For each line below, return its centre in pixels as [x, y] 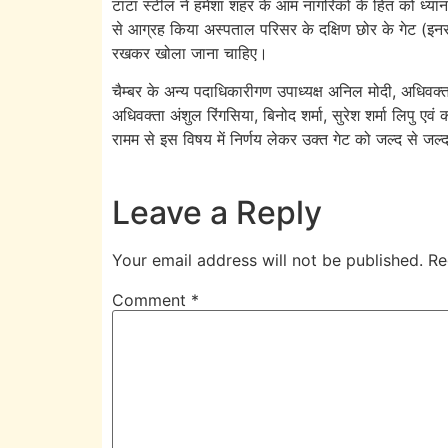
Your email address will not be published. [267, 259]
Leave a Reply [217, 212]
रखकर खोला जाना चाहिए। [190, 52]
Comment [151, 299]
